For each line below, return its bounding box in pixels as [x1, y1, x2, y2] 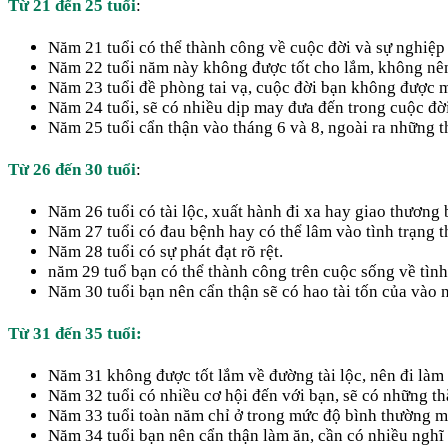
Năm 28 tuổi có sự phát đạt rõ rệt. [48, 241, 283, 261]
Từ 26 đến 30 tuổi [8, 159, 136, 179]
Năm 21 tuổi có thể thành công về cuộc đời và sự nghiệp [48, 37, 445, 57]
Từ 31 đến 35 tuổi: [8, 323, 142, 343]
